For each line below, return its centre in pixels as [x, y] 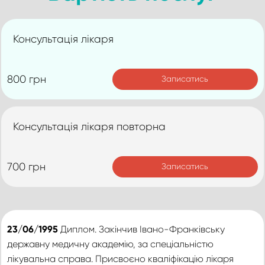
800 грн [27, 79]
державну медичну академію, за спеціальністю [110, 244]
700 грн [26, 167]
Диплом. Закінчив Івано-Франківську [141, 229]
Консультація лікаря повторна [89, 126]
